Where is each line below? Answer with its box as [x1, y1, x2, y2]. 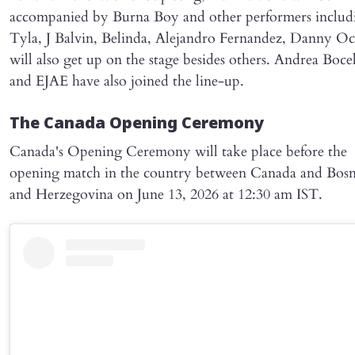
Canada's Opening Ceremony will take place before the [10, 142, 347, 162]
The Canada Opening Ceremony [10, 115, 264, 135]
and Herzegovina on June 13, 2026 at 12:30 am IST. [10, 185, 323, 205]
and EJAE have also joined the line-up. [10, 71, 244, 92]
